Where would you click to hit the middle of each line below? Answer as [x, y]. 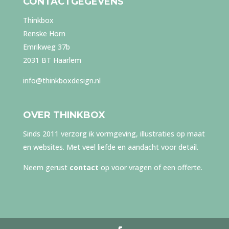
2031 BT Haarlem [52, 60]
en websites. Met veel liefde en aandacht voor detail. [110, 147]
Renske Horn [44, 34]
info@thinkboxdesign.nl [62, 81]
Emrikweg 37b [46, 47]
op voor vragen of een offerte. [150, 168]
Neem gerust [46, 168]
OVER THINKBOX [64, 115]
